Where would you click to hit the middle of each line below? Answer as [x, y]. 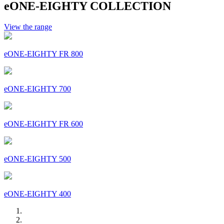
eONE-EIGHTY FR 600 [43, 124]
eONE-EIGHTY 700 [37, 89]
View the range [28, 27]
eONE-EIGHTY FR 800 [43, 54]
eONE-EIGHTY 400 [37, 194]
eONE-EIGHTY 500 [37, 159]
